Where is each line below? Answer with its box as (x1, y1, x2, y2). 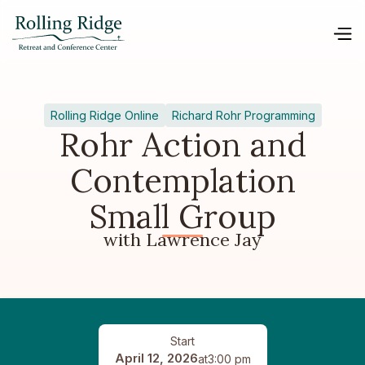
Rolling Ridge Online (50, 108, 159, 122)
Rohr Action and (59, 124, 306, 165)
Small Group (89, 196, 276, 237)
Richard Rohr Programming (171, 108, 315, 122)
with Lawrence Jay (103, 228, 262, 251)
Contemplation (69, 160, 296, 201)
